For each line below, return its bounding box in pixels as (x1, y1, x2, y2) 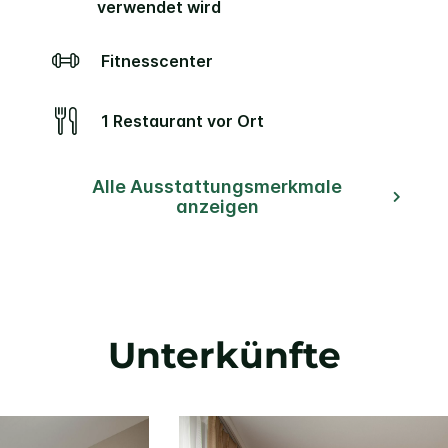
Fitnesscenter (109, 50, 213, 71)
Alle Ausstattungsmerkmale (92, 175, 342, 197)
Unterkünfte (107, 333, 341, 378)
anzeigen (175, 195, 259, 217)
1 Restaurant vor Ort (108, 110, 264, 131)
